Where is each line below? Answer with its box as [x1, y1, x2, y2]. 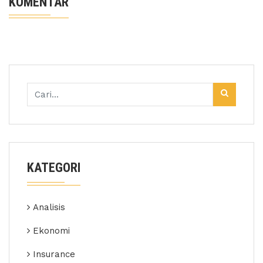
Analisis [33, 202, 65, 213]
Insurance [33, 249, 75, 260]
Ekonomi [33, 225, 70, 237]
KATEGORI [27, 160, 80, 176]
